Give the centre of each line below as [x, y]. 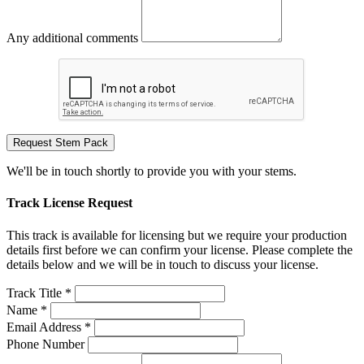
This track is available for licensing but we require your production [177, 235]
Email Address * [49, 327]
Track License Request [69, 203]
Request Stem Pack [61, 143]
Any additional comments [72, 38]
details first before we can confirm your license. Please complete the [180, 249]
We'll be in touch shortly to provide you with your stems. [152, 171]
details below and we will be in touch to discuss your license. [162, 264]
